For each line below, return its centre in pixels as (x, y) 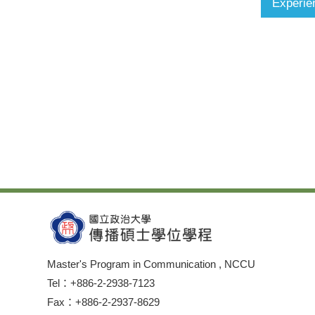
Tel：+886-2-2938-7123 (101, 283)
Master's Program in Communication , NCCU (152, 264)
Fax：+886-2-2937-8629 (104, 302)
